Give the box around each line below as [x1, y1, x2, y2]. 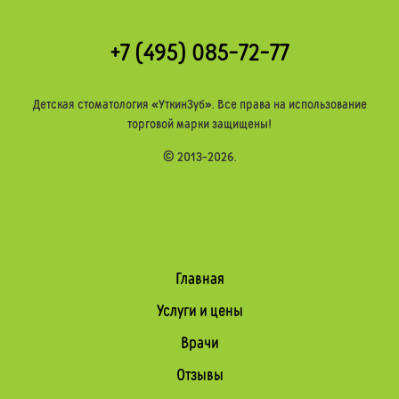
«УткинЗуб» [151, 95, 212, 112]
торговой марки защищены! [127, 115, 272, 132]
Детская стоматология [32, 95, 151, 112]
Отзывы [175, 364, 224, 385]
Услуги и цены [156, 300, 243, 321]
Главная [175, 268, 224, 289]
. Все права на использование [211, 95, 367, 112]
